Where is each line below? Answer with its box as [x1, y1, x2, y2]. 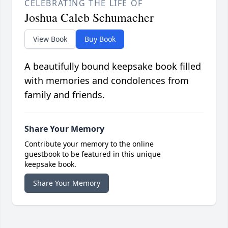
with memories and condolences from [24, 74, 189, 87]
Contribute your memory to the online [24, 139, 154, 149]
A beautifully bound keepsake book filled [24, 60, 201, 73]
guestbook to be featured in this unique [24, 149, 161, 159]
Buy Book [84, 34, 116, 44]
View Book [33, 34, 67, 44]
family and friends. [24, 89, 105, 101]
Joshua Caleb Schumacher [24, 9, 154, 26]
